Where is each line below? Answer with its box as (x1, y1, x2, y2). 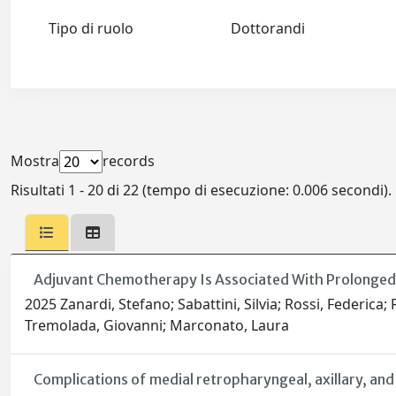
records (103, 151, 155, 171)
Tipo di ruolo (49, 19, 134, 39)
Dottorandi (230, 19, 312, 39)
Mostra (11, 151, 59, 171)
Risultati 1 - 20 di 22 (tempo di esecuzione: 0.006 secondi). (11, 180, 392, 201)
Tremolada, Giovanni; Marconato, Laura (25, 316, 289, 336)
